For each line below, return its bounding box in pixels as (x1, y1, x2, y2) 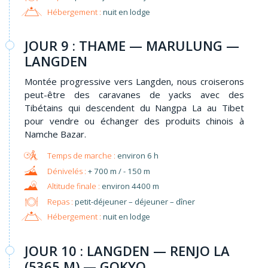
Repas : (47, 196, 73, 207)
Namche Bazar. (25, 128, 86, 141)
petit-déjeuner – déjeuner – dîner (72, 196, 195, 207)
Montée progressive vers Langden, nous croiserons (25, 75, 244, 88)
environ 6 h (117, 150, 159, 162)
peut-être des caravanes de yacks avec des (25, 89, 244, 101)
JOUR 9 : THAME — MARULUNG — (25, 36, 239, 55)
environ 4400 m (101, 181, 159, 192)
